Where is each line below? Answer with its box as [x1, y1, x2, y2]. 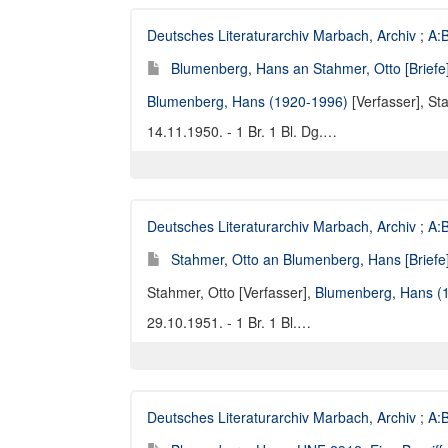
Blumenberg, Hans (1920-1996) [147, 91, 348, 111]
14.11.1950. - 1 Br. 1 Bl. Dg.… [147, 121, 337, 141]
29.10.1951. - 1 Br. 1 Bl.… [147, 312, 311, 332]
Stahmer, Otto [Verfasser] [147, 282, 307, 302]
